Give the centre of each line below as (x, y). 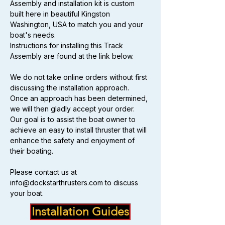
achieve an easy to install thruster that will (79, 130)
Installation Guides (80, 212)
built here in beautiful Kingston (61, 14)
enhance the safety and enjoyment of (73, 140)
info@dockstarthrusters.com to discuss (75, 183)
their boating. (32, 151)
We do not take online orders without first (80, 77)
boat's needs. (33, 35)
